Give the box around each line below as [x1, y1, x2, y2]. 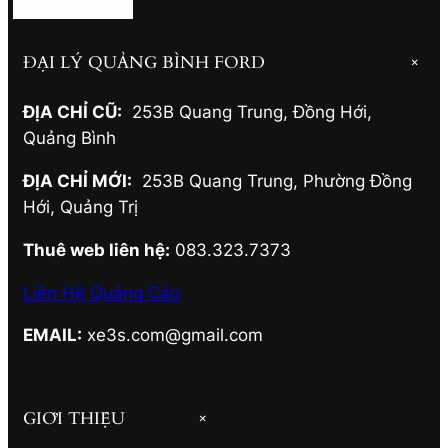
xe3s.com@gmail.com [82, 325, 263, 346]
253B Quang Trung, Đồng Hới [122, 102, 367, 123]
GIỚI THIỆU [23, 406, 125, 430]
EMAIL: [23, 325, 82, 346]
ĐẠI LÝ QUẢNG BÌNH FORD [23, 51, 265, 75]
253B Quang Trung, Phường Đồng [132, 170, 412, 191]
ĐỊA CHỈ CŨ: [23, 102, 122, 123]
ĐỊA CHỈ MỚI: [23, 170, 132, 191]
